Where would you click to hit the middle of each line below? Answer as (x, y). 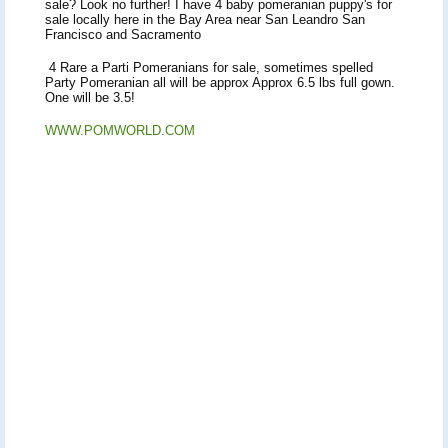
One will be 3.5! (90, 97)
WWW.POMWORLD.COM (120, 130)
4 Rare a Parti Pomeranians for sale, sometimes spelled (209, 67)
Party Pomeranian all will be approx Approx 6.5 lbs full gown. (220, 82)
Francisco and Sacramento (125, 34)
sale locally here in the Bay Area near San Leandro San (205, 19)
